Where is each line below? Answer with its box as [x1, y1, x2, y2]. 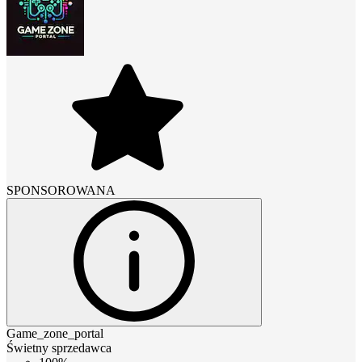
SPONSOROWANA [6, 183, 116, 197]
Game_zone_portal [6, 326, 103, 340]
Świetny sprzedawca [6, 340, 112, 355]
